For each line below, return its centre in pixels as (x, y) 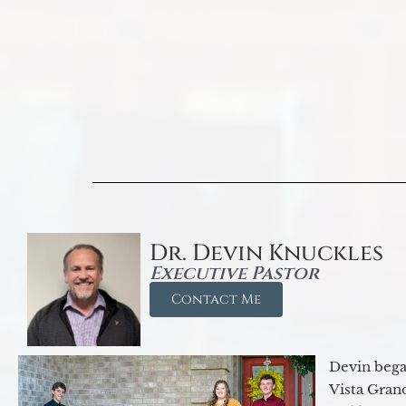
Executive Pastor (234, 274)
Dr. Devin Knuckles (266, 254)
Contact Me (216, 300)
